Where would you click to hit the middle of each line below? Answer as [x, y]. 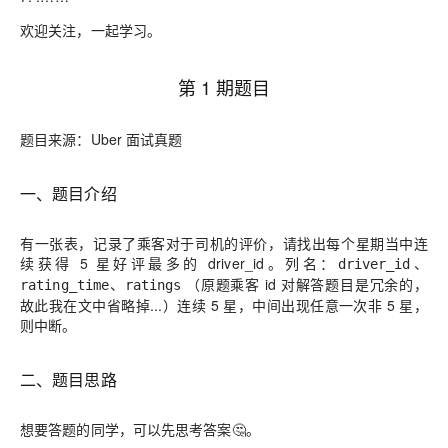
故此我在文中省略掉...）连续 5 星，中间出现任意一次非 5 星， [224, 305]
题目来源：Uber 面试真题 [101, 139]
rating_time [65, 285]
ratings [153, 285]
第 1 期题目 [224, 87]
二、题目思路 [68, 379]
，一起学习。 [119, 30]
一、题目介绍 [68, 193]
